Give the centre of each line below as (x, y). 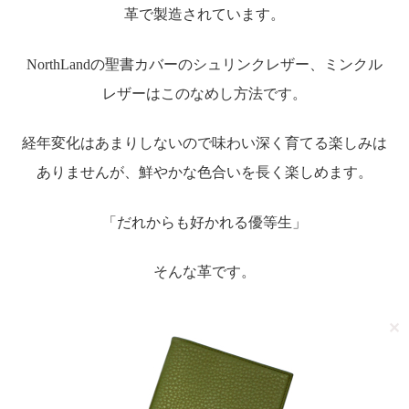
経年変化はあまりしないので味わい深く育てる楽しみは (204, 143)
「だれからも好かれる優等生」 (204, 222)
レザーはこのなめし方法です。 (204, 93)
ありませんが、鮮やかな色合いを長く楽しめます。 (204, 173)
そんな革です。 (204, 272)
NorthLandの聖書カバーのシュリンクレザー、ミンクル (204, 64)
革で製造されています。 (204, 14)
